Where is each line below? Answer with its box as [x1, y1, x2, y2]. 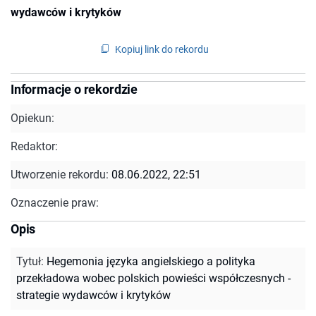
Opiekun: [11, 111, 54, 125]
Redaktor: [11, 139, 58, 153]
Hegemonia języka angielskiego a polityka [47, 254, 255, 268]
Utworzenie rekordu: [11, 167, 111, 181]
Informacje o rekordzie [11, 81, 138, 97]
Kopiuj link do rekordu [115, 43, 209, 55]
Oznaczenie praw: [11, 195, 99, 209]
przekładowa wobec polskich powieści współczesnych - [16, 271, 291, 285]
